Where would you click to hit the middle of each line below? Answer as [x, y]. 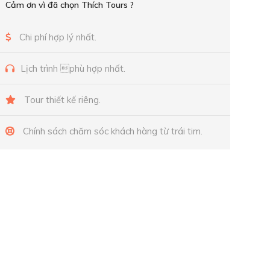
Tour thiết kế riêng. [61, 100]
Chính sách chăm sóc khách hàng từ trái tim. [112, 131]
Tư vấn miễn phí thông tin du [99, 256]
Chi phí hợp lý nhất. [58, 37]
